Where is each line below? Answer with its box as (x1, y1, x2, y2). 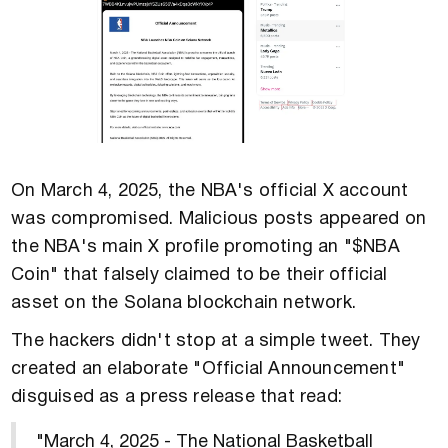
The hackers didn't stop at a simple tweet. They (11, 332, 421, 350)
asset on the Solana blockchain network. (11, 294, 357, 312)
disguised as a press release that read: (11, 388, 343, 406)
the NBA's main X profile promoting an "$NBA (11, 238, 400, 256)
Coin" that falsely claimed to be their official (11, 266, 388, 284)
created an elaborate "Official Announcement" (11, 360, 406, 378)
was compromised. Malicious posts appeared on (11, 210, 427, 228)
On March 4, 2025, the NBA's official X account (11, 182, 409, 200)
